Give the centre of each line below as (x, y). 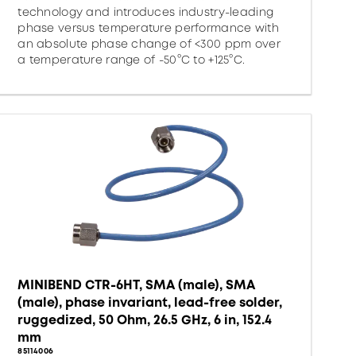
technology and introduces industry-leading (146, 12)
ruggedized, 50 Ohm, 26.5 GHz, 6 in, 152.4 (145, 320)
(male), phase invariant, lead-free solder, (150, 302)
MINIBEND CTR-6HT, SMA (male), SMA (137, 285)
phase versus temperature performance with (148, 28)
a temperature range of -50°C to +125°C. (132, 60)
